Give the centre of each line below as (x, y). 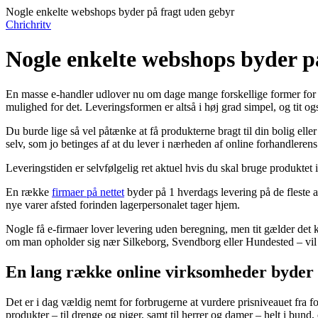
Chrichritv (28, 24)
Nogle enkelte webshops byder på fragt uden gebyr (120, 12)
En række (29, 192)
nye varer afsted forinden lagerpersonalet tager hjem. (123, 204)
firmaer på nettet (88, 192)
